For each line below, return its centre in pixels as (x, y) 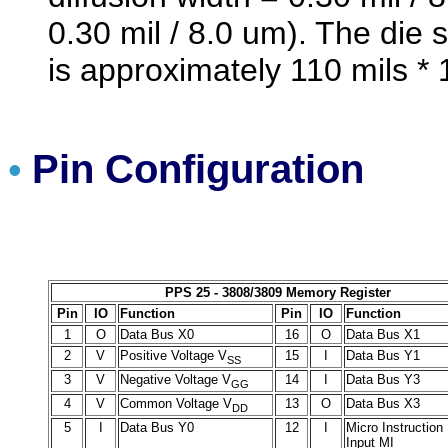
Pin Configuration (198, 169)
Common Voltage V (176, 403)
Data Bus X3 (383, 403)
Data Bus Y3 (383, 379)
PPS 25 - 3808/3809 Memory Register (278, 292)
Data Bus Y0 (157, 427)
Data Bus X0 (157, 334)
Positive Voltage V (173, 355)
